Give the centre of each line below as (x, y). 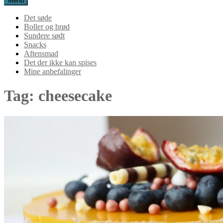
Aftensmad (41, 54)
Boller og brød (47, 27)
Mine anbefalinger (53, 71)
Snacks (35, 45)
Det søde (38, 18)
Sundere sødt (44, 36)
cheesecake (75, 96)
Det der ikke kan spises (60, 62)
